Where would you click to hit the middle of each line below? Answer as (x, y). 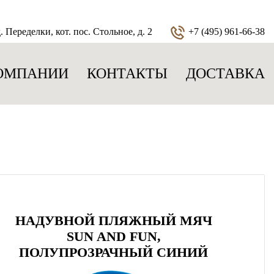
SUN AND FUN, (113, 236)
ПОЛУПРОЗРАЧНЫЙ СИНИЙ (114, 252)
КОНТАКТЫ (127, 73)
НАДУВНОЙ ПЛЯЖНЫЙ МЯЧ (113, 220)
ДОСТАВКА (225, 73)
